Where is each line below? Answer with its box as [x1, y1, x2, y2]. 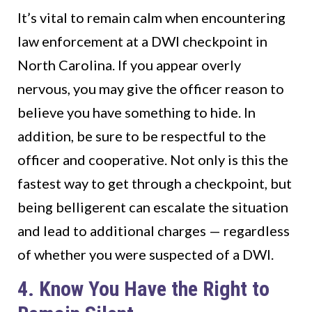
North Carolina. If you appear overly [17, 56, 241, 74]
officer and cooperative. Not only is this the [17, 151, 288, 169]
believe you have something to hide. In [17, 104, 256, 121]
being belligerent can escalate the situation [17, 198, 288, 216]
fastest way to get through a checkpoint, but [17, 175, 292, 192]
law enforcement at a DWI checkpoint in [17, 33, 267, 50]
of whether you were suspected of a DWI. [17, 246, 274, 263]
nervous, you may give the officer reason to [17, 80, 284, 97]
